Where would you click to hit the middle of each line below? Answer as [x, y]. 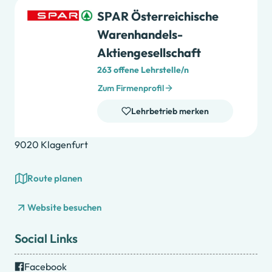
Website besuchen [64, 208]
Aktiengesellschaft [149, 53]
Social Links [46, 239]
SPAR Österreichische [158, 16]
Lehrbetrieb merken [170, 111]
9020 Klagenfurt [51, 145]
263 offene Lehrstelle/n [143, 70]
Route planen [55, 178]
